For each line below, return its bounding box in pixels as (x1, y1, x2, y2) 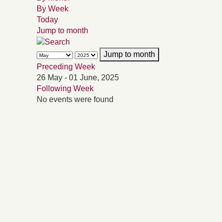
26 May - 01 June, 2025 (37, 73, 119, 82)
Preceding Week (37, 62, 95, 71)
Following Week (37, 84, 94, 93)
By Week (37, 4, 68, 13)
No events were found (37, 95, 113, 104)
